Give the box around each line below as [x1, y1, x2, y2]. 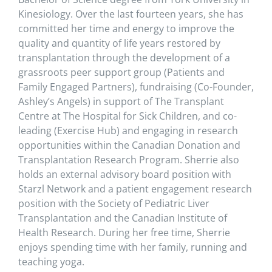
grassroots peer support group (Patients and [18, 66, 225, 79]
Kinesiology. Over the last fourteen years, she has [18, 7, 243, 21]
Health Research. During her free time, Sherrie [18, 226, 230, 239]
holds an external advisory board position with [18, 168, 231, 181]
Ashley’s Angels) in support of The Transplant [18, 95, 224, 108]
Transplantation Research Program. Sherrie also [18, 153, 239, 166]
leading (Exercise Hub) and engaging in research [18, 124, 238, 137]
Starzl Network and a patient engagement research [18, 182, 252, 195]
